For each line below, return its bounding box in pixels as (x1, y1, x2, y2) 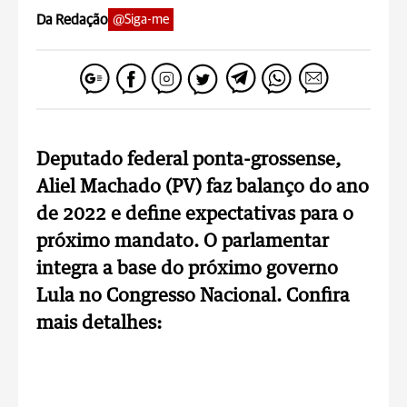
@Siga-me (113, 13, 169, 26)
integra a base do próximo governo (36, 260, 338, 278)
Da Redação (36, 12, 108, 27)
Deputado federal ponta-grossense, (36, 151, 341, 169)
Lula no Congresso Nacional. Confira (36, 287, 350, 305)
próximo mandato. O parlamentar (36, 233, 329, 251)
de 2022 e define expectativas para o (36, 205, 353, 223)
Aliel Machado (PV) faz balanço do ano (36, 178, 369, 196)
